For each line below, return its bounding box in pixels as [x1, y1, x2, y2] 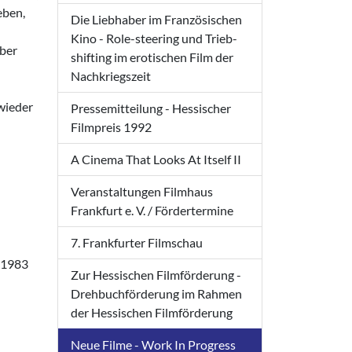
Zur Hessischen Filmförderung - [71, 267, 241, 283]
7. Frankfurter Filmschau [71, 235, 203, 251]
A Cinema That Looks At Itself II [71, 152, 241, 167]
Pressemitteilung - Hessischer [71, 101, 231, 116]
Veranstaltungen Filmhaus [71, 184, 213, 200]
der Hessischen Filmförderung [71, 305, 233, 321]
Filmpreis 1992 [71, 119, 152, 135]
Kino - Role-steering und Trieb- [71, 31, 237, 46]
